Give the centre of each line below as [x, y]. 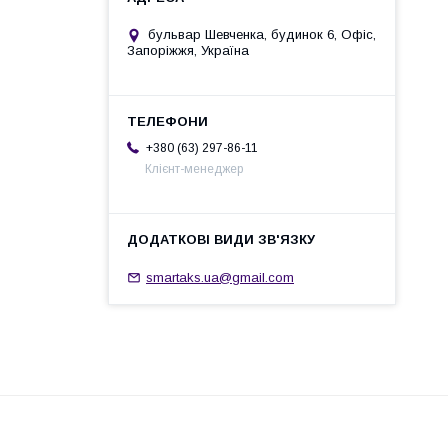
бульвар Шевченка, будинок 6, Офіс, [262, 35]
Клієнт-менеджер [194, 169]
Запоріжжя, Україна [188, 51]
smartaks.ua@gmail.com [220, 277]
